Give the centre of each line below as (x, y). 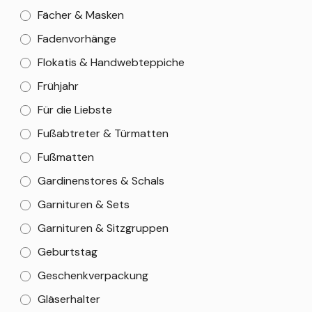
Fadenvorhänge (77, 39)
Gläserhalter (69, 299)
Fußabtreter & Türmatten (103, 133)
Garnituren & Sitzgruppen (103, 228)
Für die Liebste (75, 110)
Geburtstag (68, 252)
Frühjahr (58, 86)
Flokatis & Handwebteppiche (111, 62)
